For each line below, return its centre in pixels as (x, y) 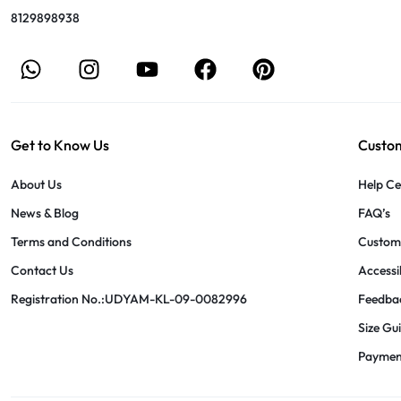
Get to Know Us (60, 145)
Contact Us (42, 270)
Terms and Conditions (71, 241)
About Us (36, 184)
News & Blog (45, 213)
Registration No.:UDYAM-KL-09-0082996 (129, 299)
